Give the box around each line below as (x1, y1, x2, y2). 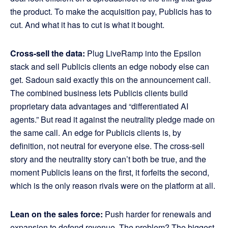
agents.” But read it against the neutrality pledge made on (10, 113, 215, 126)
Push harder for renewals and (103, 208, 211, 220)
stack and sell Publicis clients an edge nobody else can (10, 61, 209, 73)
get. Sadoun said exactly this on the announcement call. (10, 74, 211, 86)
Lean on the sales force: (10, 208, 103, 220)
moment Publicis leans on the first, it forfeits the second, (10, 166, 209, 179)
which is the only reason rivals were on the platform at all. (10, 180, 215, 192)
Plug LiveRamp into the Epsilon (85, 47, 201, 60)
